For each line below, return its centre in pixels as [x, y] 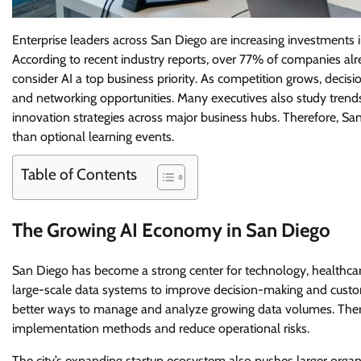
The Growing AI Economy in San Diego [171, 230]
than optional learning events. [93, 137]
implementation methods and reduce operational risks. [161, 328]
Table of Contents [79, 174]
